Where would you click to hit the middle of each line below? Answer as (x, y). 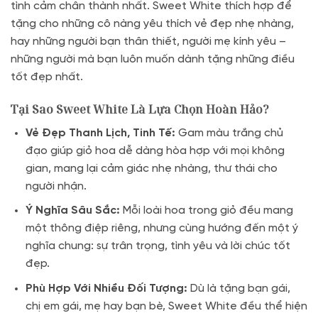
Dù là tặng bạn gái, (238, 288)
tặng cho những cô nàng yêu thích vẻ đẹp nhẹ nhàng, (152, 23)
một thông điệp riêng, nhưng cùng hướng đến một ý (161, 229)
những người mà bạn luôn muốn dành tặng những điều (153, 59)
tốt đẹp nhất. (47, 77)
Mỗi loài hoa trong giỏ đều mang (206, 211)
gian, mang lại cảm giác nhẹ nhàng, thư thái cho (151, 168)
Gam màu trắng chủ (229, 133)
